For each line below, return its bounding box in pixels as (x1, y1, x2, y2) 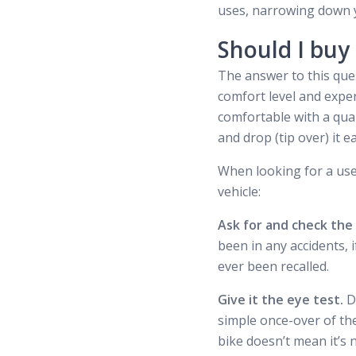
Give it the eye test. (218, 291, 346, 308)
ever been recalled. (218, 257, 329, 275)
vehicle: (218, 183, 261, 200)
